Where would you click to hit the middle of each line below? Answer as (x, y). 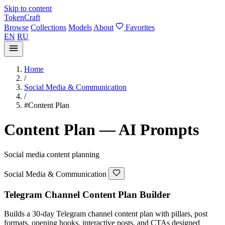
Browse (16, 27)
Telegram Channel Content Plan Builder (87, 194)
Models (80, 27)
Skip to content (28, 8)
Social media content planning (52, 154)
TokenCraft (22, 17)
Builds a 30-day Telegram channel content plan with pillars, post (106, 214)
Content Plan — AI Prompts (101, 130)
